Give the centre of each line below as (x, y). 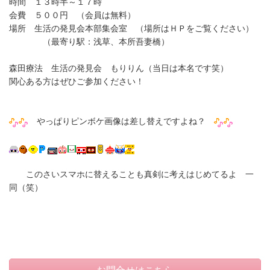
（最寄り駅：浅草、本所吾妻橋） (89, 41)
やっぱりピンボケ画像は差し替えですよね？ (121, 121)
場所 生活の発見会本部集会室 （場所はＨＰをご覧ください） (131, 28)
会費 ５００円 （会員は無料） (72, 15)
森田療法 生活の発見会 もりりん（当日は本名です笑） (119, 68)
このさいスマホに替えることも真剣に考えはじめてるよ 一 (131, 174)
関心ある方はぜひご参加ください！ (77, 81)
